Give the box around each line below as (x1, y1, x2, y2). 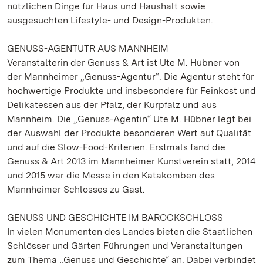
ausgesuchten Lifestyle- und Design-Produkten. (7, 15, 213, 26)
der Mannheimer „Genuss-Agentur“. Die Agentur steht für (7, 71, 254, 82)
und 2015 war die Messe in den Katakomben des (7, 170, 215, 181)
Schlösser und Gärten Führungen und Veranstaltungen (7, 240, 242, 251)
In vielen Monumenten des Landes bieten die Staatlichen (7, 226, 252, 237)
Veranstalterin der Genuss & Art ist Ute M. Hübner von (7, 57, 240, 68)
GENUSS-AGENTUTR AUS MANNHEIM (7, 43, 168, 54)
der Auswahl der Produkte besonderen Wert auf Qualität (7, 127, 251, 139)
